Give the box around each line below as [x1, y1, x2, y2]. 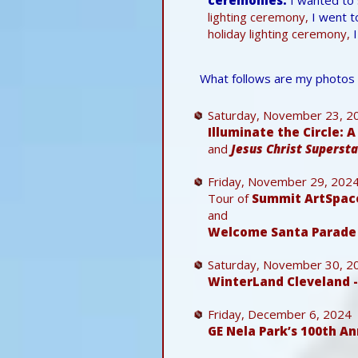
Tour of [208, 189, 252, 206]
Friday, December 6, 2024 [208, 305, 352, 322]
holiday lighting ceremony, [208, 25, 350, 42]
